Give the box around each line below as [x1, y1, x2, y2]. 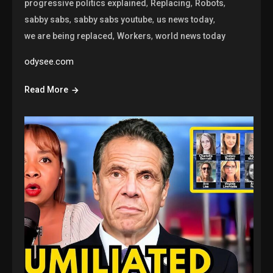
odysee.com [24, 56, 74, 68]
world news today [155, 31, 226, 41]
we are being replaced [24, 31, 113, 41]
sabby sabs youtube [74, 15, 153, 25]
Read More [24, 85, 69, 95]
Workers [117, 31, 152, 41]
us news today [157, 15, 214, 25]
